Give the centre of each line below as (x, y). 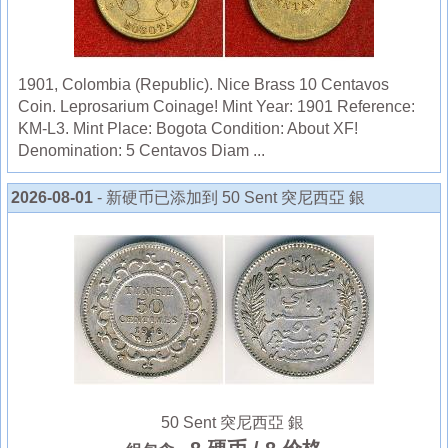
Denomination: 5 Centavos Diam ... (141, 150)
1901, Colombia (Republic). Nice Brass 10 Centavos (203, 84)
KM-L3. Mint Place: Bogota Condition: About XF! (188, 128)
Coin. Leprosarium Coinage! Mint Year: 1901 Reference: (216, 106)
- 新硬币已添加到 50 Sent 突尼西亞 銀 (231, 197)
